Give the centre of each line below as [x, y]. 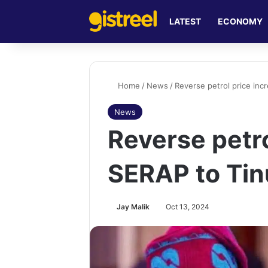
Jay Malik [133, 207]
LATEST [185, 21]
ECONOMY [240, 21]
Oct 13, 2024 [188, 207]
